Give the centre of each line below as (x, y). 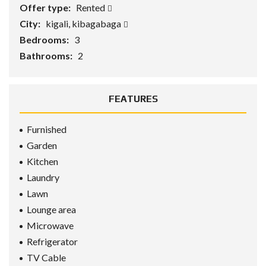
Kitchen (42, 161)
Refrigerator (52, 241)
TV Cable (46, 257)
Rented (91, 7)
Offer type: (46, 7)
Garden (42, 145)
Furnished (47, 129)
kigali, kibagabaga (84, 23)
